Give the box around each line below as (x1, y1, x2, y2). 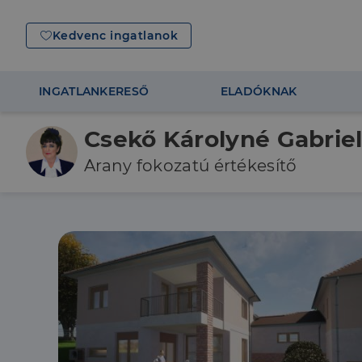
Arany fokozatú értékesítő (84, 156, 297, 175)
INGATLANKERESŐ (39, 84, 149, 99)
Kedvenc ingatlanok (53, 28, 179, 43)
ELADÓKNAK (220, 84, 297, 99)
